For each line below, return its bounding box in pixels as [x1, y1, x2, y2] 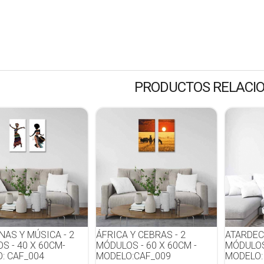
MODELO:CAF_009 [95, 250, 171, 262]
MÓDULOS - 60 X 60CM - [95, 240, 197, 252]
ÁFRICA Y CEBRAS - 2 [95, 229, 186, 241]
